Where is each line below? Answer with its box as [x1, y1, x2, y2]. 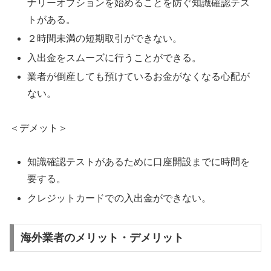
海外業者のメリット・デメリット [20, 232, 184, 244]
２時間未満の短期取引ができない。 [27, 33, 183, 44]
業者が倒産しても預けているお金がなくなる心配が [27, 71, 250, 82]
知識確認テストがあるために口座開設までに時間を [27, 157, 250, 168]
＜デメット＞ [10, 122, 68, 133]
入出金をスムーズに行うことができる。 [27, 52, 202, 63]
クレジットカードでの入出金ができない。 [27, 192, 212, 203]
